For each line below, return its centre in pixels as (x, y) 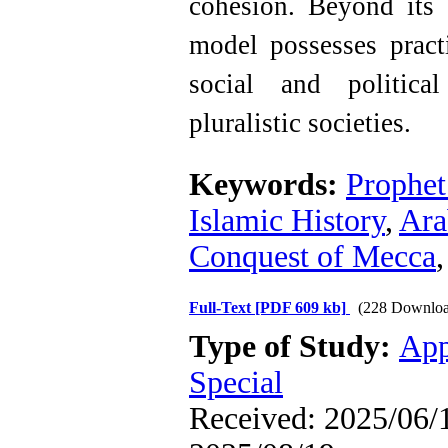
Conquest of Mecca (312, 256)
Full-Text (222, 307)
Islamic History (287, 220)
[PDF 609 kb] (300, 307)
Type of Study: (294, 346)
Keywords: (267, 184)
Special (236, 382)
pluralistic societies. (300, 123)
